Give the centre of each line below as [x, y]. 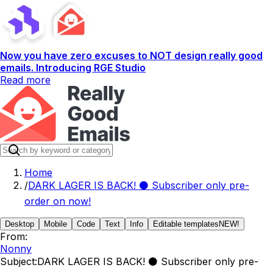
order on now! [58, 201]
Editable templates [186, 224]
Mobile [55, 224]
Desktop [19, 224]
